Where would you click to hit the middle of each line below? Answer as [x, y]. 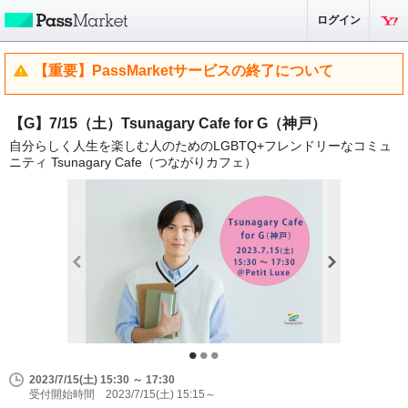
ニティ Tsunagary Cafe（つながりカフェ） [133, 162]
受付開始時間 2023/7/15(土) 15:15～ [122, 394]
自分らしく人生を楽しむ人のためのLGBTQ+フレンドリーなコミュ [200, 146]
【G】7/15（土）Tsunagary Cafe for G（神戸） [168, 123]
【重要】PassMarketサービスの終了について [184, 71]
